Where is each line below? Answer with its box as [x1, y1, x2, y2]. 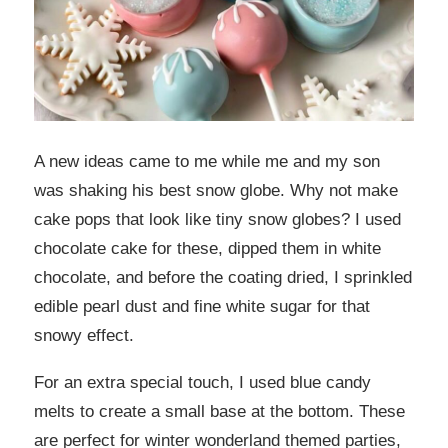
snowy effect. [34, 325, 134, 345]
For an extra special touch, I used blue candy [34, 373, 371, 393]
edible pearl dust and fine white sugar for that [34, 296, 370, 316]
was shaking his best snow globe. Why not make [34, 180, 398, 200]
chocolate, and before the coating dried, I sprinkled [34, 267, 412, 287]
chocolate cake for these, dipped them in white [34, 238, 381, 258]
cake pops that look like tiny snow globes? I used [34, 209, 401, 229]
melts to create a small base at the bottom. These [34, 402, 405, 422]
